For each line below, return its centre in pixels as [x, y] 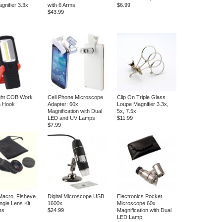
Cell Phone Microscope [75, 97]
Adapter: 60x [63, 104]
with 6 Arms [61, 5]
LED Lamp [130, 217]
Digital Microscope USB [76, 196]
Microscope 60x [136, 203]
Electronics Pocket [139, 196]
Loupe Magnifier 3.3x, [143, 104]
